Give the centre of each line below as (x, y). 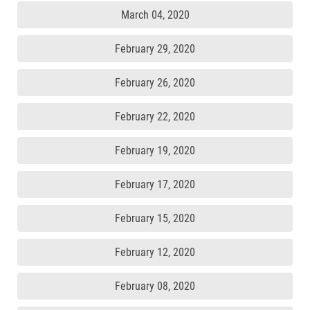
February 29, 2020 (155, 49)
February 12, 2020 (155, 252)
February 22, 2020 (155, 117)
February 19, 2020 (155, 151)
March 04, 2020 (155, 15)
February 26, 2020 (155, 83)
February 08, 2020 (155, 286)
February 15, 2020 (155, 218)
